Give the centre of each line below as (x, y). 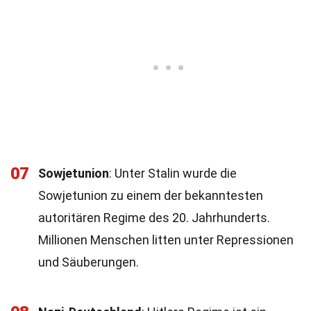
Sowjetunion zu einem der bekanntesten (151, 195)
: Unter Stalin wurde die (173, 173)
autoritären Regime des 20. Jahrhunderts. (154, 218)
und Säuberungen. (89, 262)
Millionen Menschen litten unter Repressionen (166, 240)
